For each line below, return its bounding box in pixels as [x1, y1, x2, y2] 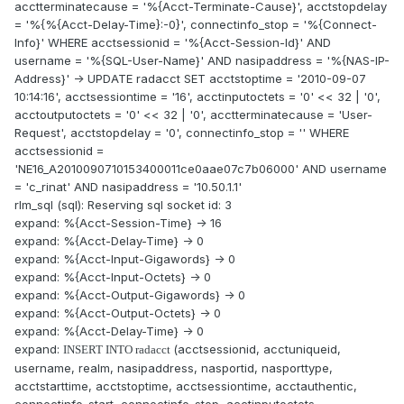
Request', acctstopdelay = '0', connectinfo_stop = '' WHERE [14, 125, 349, 141]
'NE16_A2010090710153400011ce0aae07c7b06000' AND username [14, 161, 387, 177]
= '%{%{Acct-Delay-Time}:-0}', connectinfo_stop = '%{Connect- [14, 17, 377, 32]
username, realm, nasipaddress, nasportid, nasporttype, [14, 361, 333, 376]
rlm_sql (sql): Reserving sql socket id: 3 [14, 197, 232, 213]
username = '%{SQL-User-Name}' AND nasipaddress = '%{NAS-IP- [14, 53, 390, 69]
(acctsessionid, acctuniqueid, [173, 342, 341, 357]
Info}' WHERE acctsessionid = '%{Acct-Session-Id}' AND [14, 35, 331, 50]
